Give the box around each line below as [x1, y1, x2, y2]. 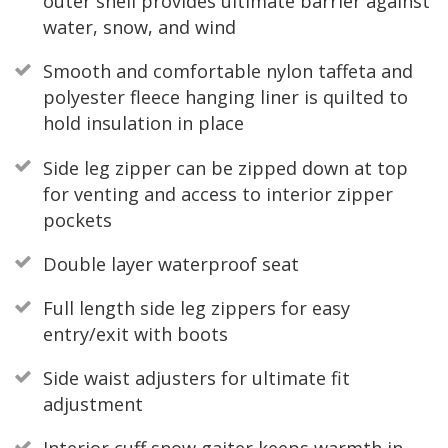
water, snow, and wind [42, 15, 236, 40]
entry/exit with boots [42, 321, 228, 346]
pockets [42, 207, 112, 232]
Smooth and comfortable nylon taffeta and [42, 59, 413, 84]
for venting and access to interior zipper [42, 181, 393, 206]
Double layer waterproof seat [42, 251, 299, 276]
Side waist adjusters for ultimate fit [42, 366, 350, 391]
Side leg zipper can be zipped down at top [42, 155, 408, 180]
